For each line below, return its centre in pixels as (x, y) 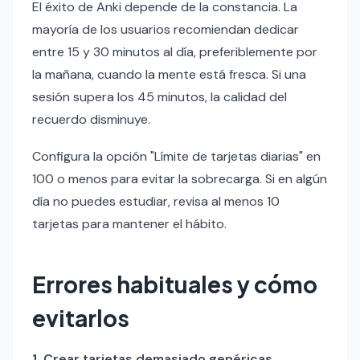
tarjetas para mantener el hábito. (129, 223)
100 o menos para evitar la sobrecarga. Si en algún (180, 178)
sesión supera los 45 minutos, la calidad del (160, 96)
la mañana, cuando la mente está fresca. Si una (169, 74)
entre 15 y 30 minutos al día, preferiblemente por (175, 51)
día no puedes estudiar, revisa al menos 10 (156, 201)
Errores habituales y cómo (175, 284)
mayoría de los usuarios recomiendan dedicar (166, 29)
